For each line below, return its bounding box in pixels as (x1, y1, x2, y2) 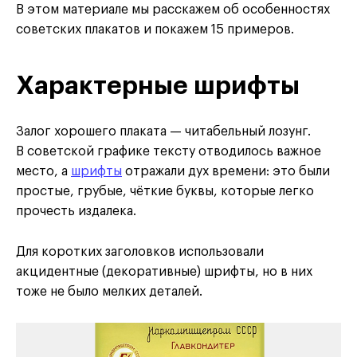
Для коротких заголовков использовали (16, 245, 264, 258)
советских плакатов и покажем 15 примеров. (16, 22, 294, 36)
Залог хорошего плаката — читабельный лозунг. (16, 124, 311, 138)
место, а (16, 164, 71, 178)
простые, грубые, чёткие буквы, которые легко (16, 184, 314, 198)
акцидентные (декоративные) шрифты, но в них (16, 265, 312, 278)
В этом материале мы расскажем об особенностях (16, 2, 330, 16)
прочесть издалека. (16, 204, 136, 218)
